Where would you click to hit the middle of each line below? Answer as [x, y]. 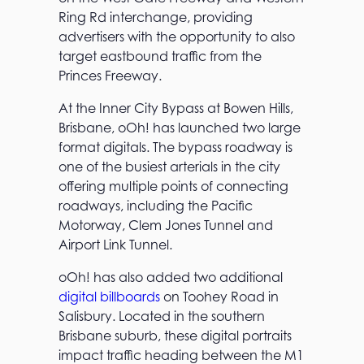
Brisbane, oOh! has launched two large [180, 127]
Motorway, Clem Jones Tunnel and [166, 225]
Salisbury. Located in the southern [162, 316]
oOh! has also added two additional [171, 277]
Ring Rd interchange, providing [156, 17]
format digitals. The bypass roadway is [175, 147]
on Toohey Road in [219, 296]
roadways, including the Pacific [156, 205]
